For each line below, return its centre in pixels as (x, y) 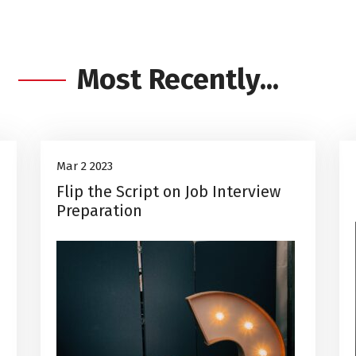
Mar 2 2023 (84, 166)
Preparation (99, 211)
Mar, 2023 (88, 201)
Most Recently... (178, 80)
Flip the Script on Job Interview (168, 192)
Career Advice (112, 111)
